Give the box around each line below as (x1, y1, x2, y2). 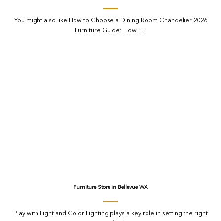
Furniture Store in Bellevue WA (74, 185, 147, 191)
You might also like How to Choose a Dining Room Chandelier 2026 (14, 17, 207, 24)
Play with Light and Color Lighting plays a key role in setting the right (13, 210, 208, 217)
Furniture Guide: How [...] (74, 27, 147, 34)
